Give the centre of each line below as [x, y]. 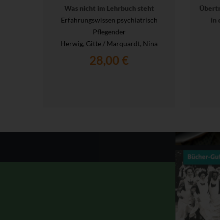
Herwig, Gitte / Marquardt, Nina [109, 44]
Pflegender [109, 32]
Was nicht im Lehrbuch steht [109, 8]
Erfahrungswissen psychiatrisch [109, 20]
